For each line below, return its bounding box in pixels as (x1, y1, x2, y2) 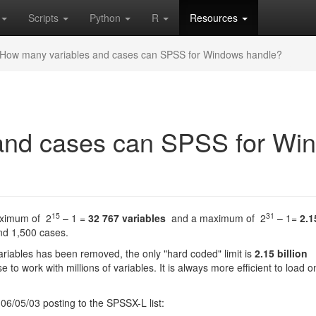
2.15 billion (255, 246, 308, 260)
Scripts (28, 11, 61, 25)
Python (90, 11, 123, 25)
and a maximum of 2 (166, 211, 266, 225)
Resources (190, 11, 241, 25)
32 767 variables (88, 211, 166, 225)
